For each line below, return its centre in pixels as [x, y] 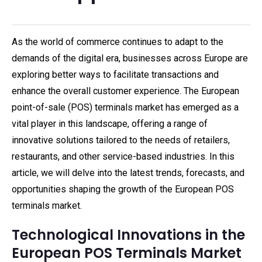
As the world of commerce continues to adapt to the [118, 42]
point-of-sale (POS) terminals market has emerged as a [125, 107]
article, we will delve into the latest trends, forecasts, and [128, 173]
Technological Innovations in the [128, 235]
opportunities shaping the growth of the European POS [123, 189]
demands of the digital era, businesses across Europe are [130, 58]
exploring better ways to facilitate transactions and [115, 75]
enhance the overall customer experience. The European [125, 91]
